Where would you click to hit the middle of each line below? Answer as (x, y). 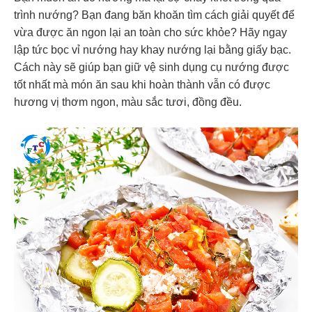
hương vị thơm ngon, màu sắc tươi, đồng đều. (128, 102)
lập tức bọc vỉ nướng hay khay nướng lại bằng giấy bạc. (153, 50)
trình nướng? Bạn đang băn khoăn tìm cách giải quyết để (154, 15)
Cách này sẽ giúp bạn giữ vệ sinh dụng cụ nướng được (151, 68)
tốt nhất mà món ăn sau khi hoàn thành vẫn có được (142, 85)
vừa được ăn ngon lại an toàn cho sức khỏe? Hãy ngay (150, 33)
